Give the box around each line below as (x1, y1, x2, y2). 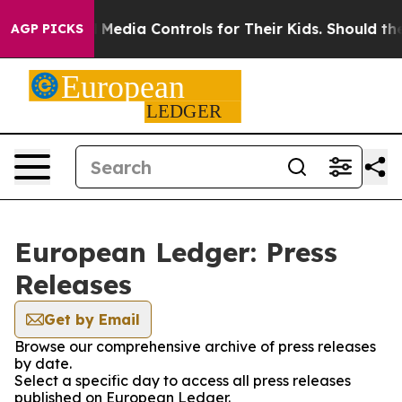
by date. (14, 354, 72, 372)
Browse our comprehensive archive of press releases (14, 337, 376, 355)
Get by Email (44, 310, 140, 328)
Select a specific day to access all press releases (14, 371, 351, 389)
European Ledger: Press (14, 235, 337, 269)
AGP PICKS (11, 21, 83, 37)
